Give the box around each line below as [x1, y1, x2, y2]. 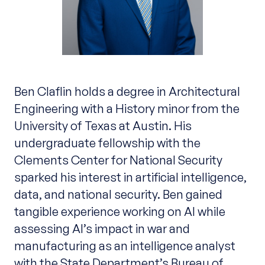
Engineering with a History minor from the [14, 101, 240, 117]
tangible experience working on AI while [14, 203, 225, 219]
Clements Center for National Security [14, 152, 222, 168]
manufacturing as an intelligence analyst [14, 238, 235, 254]
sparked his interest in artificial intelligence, [14, 169, 247, 185]
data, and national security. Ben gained [14, 186, 222, 202]
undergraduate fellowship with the [14, 135, 201, 151]
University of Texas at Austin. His [14, 118, 192, 134]
